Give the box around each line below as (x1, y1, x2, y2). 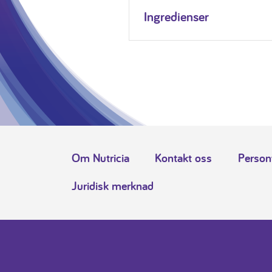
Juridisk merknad (72, 178, 154, 194)
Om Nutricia (72, 150, 129, 166)
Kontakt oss (155, 150, 212, 166)
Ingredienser (143, 7, 209, 25)
